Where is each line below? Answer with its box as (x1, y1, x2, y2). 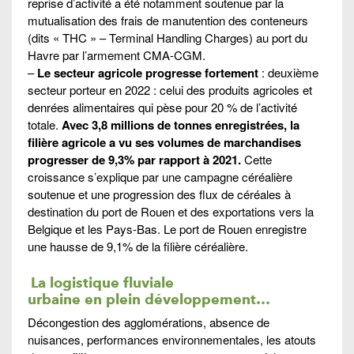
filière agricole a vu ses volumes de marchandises (28, 133, 301, 151)
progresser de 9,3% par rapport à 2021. (28, 150, 244, 168)
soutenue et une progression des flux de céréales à (28, 185, 291, 202)
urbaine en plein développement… (28, 290, 270, 307)
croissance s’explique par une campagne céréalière (28, 168, 292, 185)
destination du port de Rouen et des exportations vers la (28, 202, 314, 220)
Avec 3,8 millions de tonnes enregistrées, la (62, 115, 299, 134)
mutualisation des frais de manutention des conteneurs (28, 11, 308, 28)
